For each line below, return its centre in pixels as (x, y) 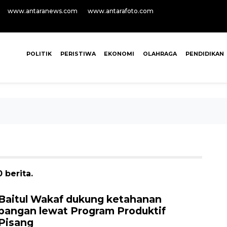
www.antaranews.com (43, 11)
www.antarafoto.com (121, 11)
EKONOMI (119, 54)
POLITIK (39, 54)
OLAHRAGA (160, 54)
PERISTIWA (78, 54)
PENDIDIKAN (204, 54)
